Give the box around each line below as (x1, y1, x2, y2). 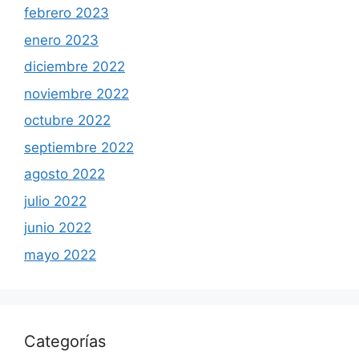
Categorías (24, 331, 106, 351)
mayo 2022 (24, 246, 96, 263)
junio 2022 (24, 220, 91, 236)
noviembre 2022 (24, 85, 129, 102)
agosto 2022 (24, 166, 105, 182)
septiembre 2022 (24, 139, 134, 155)
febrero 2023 (24, 5, 109, 21)
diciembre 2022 (24, 58, 125, 75)
